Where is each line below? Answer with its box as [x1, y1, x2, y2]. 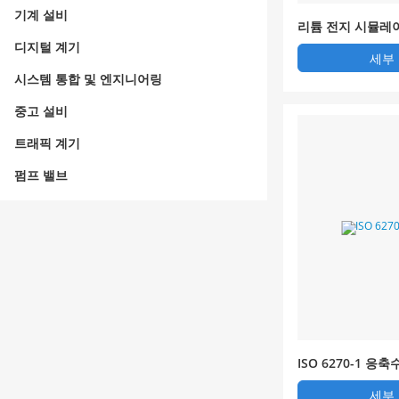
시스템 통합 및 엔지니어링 [14, 70, 162, 87]
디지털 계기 [14, 38, 80, 55]
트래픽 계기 [14, 134, 80, 151]
